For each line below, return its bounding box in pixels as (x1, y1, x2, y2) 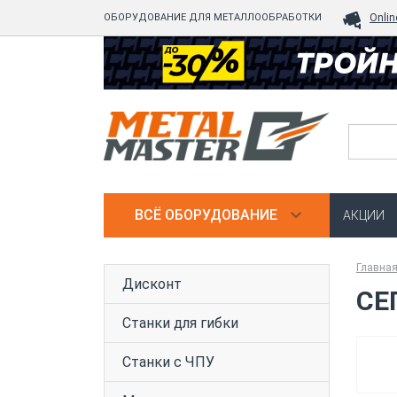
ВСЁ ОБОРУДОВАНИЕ (134, 206, 277, 223)
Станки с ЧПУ (122, 354, 214, 370)
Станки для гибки (122, 315, 238, 331)
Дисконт (122, 276, 182, 292)
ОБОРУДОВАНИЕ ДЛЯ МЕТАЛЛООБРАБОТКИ (104, 12, 322, 23)
